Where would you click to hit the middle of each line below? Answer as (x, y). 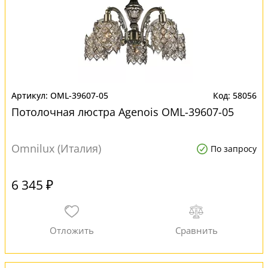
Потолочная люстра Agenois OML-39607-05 (123, 112)
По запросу (234, 149)
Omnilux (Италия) (56, 148)
